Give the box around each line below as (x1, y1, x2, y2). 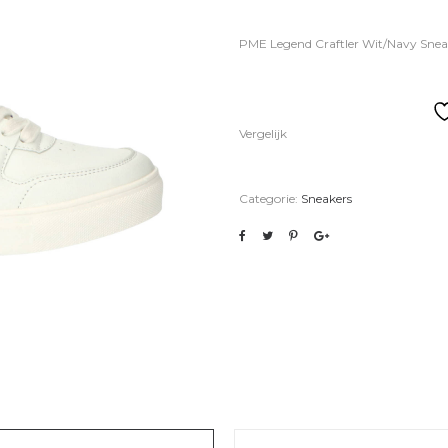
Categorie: (239, 191, 301, 206)
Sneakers (301, 191, 352, 206)
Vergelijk (239, 126, 287, 141)
